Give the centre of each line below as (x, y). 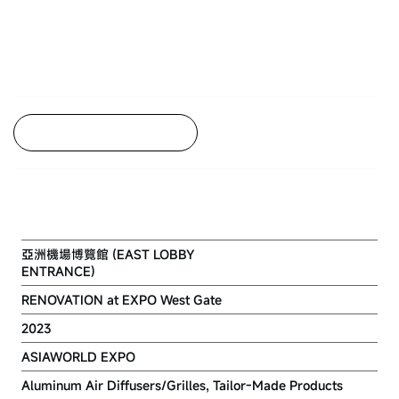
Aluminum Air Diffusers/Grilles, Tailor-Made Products (182, 385)
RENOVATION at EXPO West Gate (122, 299)
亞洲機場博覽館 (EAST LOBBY (108, 254)
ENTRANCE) (58, 271)
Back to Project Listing (96, 133)
